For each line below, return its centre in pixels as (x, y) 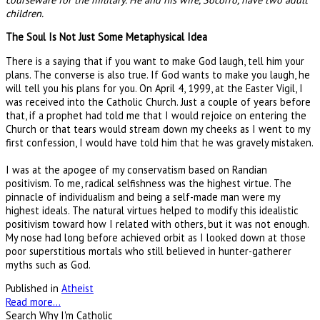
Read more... (33, 302)
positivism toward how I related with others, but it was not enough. (157, 224)
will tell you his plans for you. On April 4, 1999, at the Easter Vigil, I (154, 88)
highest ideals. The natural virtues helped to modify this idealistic (152, 210)
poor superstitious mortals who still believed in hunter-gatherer (149, 251)
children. (25, 14)
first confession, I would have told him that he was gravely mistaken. (160, 142)
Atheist (77, 289)
